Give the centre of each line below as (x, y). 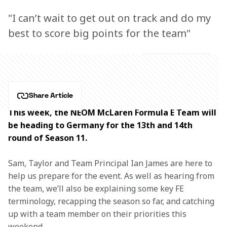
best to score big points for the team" (99, 33)
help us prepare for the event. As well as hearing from (112, 176)
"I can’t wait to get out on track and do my (109, 18)
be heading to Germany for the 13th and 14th (101, 125)
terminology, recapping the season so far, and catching (112, 201)
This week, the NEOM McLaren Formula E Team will (113, 112)
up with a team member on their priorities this (98, 214)
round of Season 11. (48, 138)
